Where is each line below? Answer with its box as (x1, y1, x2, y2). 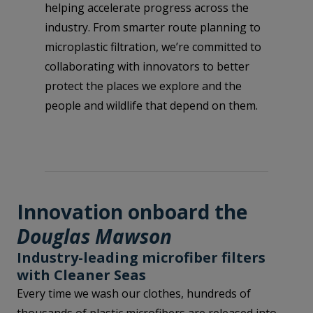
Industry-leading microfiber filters (17, 248, 265, 267)
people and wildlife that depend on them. (45, 98, 258, 113)
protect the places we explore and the (45, 78, 242, 94)
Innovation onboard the (17, 198, 247, 225)
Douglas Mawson (17, 223, 172, 249)
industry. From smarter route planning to (45, 20, 261, 35)
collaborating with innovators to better (45, 59, 249, 74)
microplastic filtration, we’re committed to (45, 39, 261, 54)
